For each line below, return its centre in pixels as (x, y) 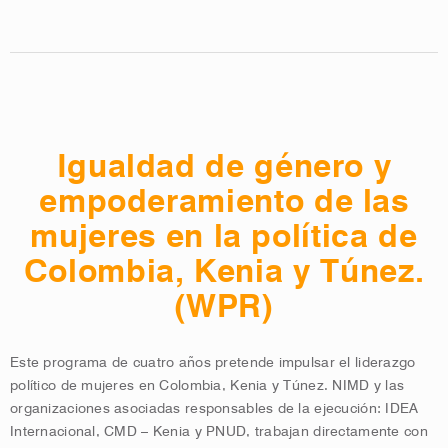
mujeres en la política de (224, 237)
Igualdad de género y (224, 167)
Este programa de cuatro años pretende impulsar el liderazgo (213, 363)
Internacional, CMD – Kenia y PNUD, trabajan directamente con (219, 432)
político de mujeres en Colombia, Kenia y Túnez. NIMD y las (207, 386)
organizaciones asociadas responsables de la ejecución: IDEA (214, 409)
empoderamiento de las (224, 202)
